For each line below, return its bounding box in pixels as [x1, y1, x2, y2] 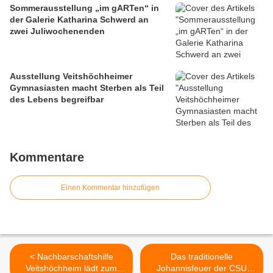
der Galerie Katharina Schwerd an [10, 15, 149, 25]
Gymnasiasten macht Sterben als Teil [10, 83, 164, 93]
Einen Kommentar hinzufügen [61, 183, 160, 193]
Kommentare [10, 151, 84, 165]
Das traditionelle [171, 252, 233, 262]
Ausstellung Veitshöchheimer [10, 71, 132, 82]
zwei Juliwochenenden [10, 26, 105, 37]
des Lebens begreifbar [10, 94, 104, 105]
